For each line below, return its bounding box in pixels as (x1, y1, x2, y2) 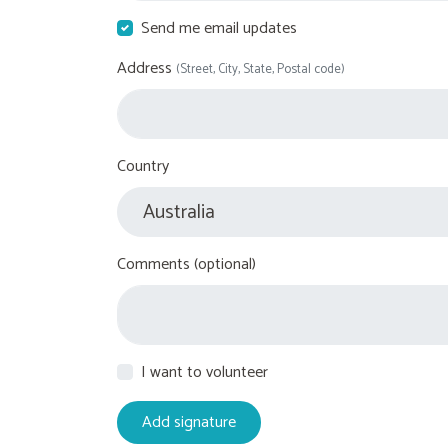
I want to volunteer (141, 358, 268, 386)
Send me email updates (141, 14, 297, 42)
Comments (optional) (117, 250, 256, 278)
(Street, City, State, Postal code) (176, 58, 345, 80)
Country (117, 152, 169, 180)
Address (117, 54, 176, 82)
